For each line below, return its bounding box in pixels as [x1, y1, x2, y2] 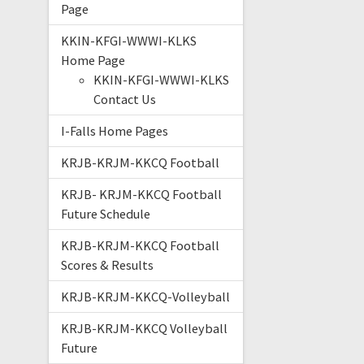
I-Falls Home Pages [60, 123, 168, 140]
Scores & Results [60, 257, 154, 274]
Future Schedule [60, 206, 150, 223]
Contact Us [93, 91, 156, 108]
